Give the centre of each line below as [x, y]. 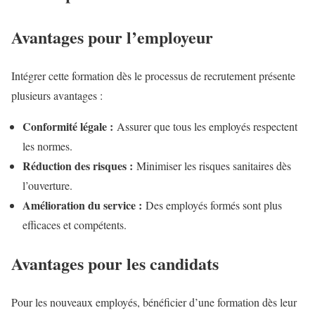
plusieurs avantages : [57, 96]
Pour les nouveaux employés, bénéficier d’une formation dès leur [154, 302]
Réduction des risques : [78, 166]
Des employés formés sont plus [212, 205]
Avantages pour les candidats [115, 263]
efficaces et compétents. [75, 225]
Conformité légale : [68, 127]
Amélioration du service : [82, 205]
